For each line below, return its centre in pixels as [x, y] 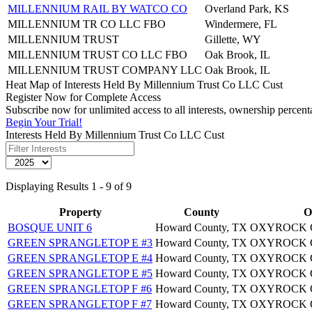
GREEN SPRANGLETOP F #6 [80, 288]
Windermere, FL [241, 24]
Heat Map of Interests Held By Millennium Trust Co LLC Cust [144, 84]
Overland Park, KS [247, 8]
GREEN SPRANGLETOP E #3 [80, 242]
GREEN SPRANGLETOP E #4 [80, 258]
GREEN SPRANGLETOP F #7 [80, 304]
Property [80, 212]
